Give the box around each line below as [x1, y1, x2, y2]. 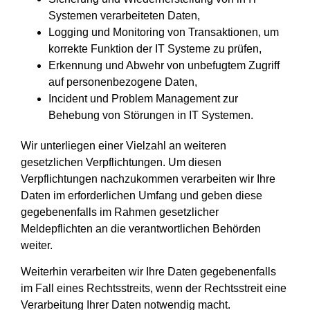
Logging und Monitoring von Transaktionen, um [48, 26, 279, 38]
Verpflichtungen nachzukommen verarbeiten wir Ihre [21, 172, 275, 185]
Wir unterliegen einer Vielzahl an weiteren [21, 139, 226, 152]
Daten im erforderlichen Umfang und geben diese [21, 189, 262, 201]
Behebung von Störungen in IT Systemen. [48, 109, 253, 121]
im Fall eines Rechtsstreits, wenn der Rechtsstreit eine [21, 282, 286, 295]
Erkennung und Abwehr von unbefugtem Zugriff [48, 59, 280, 71]
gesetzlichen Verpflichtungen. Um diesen [21, 156, 221, 168]
